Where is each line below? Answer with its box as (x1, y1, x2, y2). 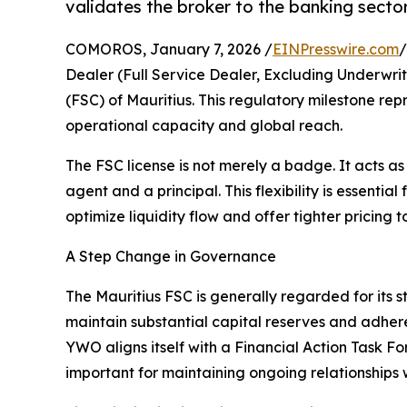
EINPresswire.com (273, 40, 399, 59)
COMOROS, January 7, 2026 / (65, 40, 273, 59)
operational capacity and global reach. (65, 116, 342, 135)
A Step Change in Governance (65, 247, 276, 266)
